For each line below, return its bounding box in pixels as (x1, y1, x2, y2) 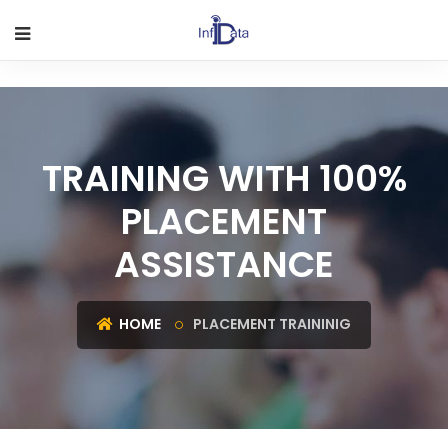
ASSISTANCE (114, 239, 334, 290)
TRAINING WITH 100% (41, 153, 407, 204)
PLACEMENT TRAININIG (193, 314, 351, 334)
